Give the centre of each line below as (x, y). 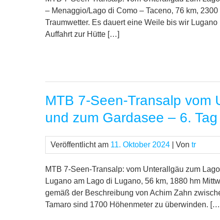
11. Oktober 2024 (140, 145)
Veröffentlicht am (81, 145)
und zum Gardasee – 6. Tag (131, 118)
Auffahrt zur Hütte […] (82, 34)
